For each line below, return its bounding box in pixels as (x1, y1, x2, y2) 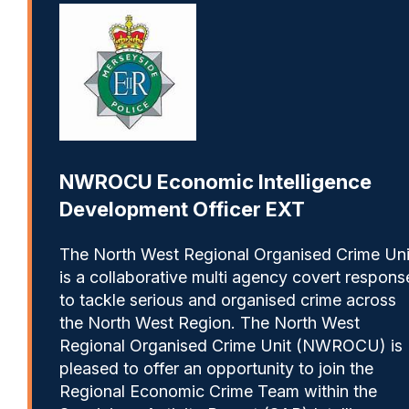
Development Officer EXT (59, 196, 305, 221)
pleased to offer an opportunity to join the (59, 358, 373, 378)
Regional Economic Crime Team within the (59, 381, 377, 401)
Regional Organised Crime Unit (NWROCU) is (59, 335, 403, 355)
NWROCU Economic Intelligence (59, 169, 372, 194)
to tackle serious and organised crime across (59, 289, 396, 309)
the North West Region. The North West (59, 312, 360, 332)
